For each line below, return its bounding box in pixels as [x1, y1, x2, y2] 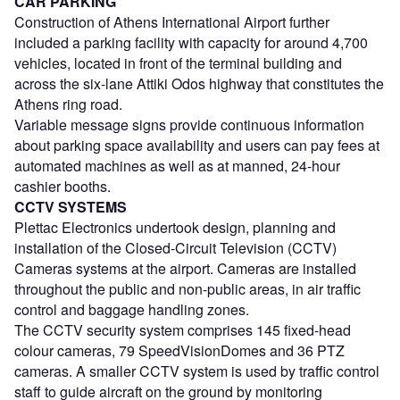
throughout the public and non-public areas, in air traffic [14, 278, 361, 299]
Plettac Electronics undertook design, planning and [14, 216, 336, 237]
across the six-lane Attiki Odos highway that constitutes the [14, 72, 384, 94]
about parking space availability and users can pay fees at [14, 134, 379, 155]
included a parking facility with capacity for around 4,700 [14, 31, 368, 53]
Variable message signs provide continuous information [14, 113, 364, 135]
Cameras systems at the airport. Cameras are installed [14, 257, 356, 279]
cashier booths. [14, 175, 111, 196]
